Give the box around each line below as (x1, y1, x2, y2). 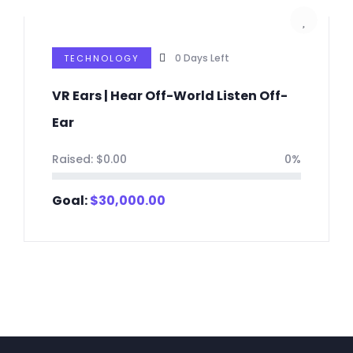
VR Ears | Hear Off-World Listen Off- (52, 87, 288, 106)
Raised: (52, 151, 96, 168)
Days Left (184, 51, 229, 65)
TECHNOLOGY (64, 52, 139, 65)
